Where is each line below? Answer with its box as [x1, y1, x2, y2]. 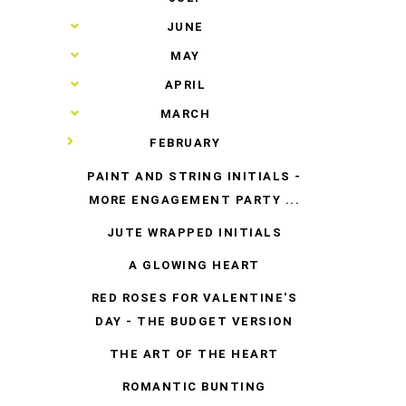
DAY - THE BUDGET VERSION [95, 314, 294, 328]
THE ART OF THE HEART [109, 346, 279, 361]
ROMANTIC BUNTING [121, 379, 266, 393]
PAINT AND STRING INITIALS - [87, 169, 302, 183]
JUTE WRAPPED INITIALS [106, 225, 283, 239]
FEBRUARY [150, 135, 221, 150]
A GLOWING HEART [129, 257, 260, 272]
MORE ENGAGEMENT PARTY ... [88, 192, 301, 207]
